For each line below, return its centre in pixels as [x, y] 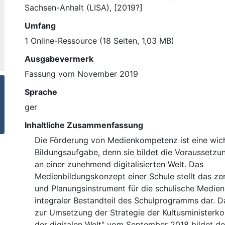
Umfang [40, 25]
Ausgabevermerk [59, 59]
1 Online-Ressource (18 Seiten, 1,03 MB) [99, 40]
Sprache [41, 92]
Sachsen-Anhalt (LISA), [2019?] [84, 7]
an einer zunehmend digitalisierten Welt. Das [119, 164]
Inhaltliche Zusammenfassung [84, 125]
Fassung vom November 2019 [81, 74]
